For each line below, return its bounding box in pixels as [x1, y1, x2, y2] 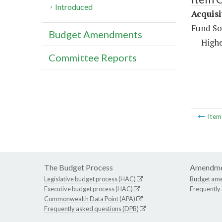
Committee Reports [49, 52, 137, 64]
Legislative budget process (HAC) [44, 175, 136, 183]
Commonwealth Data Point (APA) [44, 195, 135, 203]
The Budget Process [44, 163, 113, 172]
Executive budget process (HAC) [44, 185, 133, 193]
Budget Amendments [49, 28, 142, 41]
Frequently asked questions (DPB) [44, 205, 139, 213]
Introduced [55, 2, 93, 12]
